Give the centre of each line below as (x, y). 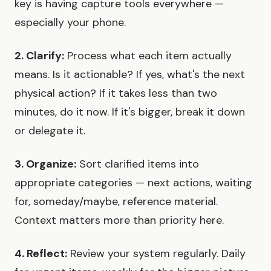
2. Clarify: (39, 55)
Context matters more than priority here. (119, 220)
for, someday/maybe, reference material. (116, 201)
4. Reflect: (41, 253)
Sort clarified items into (138, 164)
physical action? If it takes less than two (116, 93)
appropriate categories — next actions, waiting (133, 182)
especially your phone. (70, 22)
